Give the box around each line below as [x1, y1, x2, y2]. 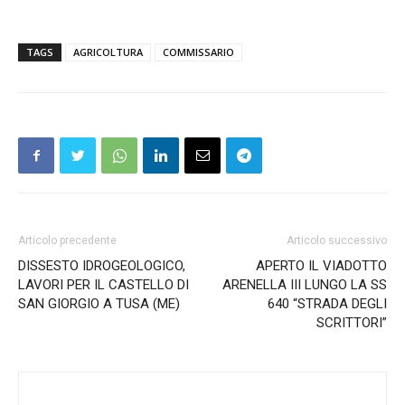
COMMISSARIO [163, 44, 234, 59]
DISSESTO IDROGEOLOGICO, [18, 257, 185, 274]
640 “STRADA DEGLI [268, 295, 387, 312]
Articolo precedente [18, 233, 117, 247]
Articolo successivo [287, 233, 387, 247]
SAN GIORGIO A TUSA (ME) [18, 295, 180, 312]
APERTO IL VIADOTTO [256, 257, 387, 274]
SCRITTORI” [316, 314, 387, 331]
